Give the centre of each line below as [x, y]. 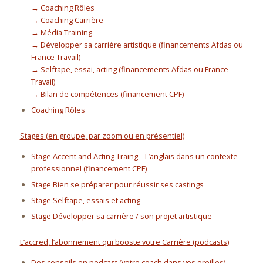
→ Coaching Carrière [68, 20]
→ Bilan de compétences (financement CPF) [108, 94]
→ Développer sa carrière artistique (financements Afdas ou [137, 45]
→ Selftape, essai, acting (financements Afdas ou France [130, 70]
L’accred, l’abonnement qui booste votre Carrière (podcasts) [124, 242]
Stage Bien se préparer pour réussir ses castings [118, 185]
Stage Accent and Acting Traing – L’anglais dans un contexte [135, 156]
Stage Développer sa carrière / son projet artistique [122, 216]
